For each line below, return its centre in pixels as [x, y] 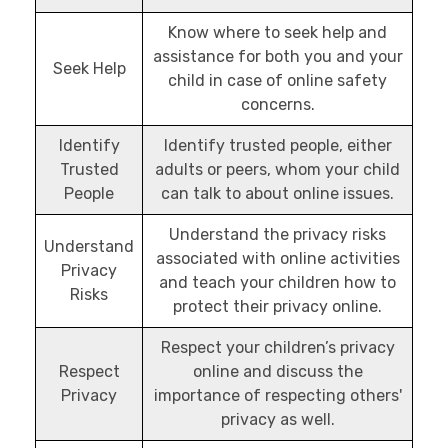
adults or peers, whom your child [277, 169]
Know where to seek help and [277, 32]
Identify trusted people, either [277, 145]
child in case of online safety [277, 80]
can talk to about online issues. [277, 193]
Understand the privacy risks [277, 234]
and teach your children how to [277, 282]
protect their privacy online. [277, 306]
